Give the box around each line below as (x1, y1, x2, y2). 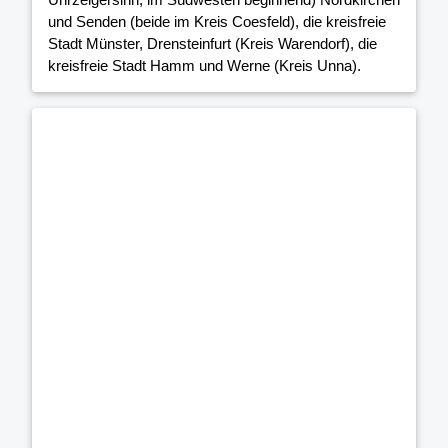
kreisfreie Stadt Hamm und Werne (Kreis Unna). (48, 56, 361, 74)
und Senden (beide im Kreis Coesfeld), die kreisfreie (48, 12, 386, 30)
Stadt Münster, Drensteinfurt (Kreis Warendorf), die (48, 34, 377, 52)
